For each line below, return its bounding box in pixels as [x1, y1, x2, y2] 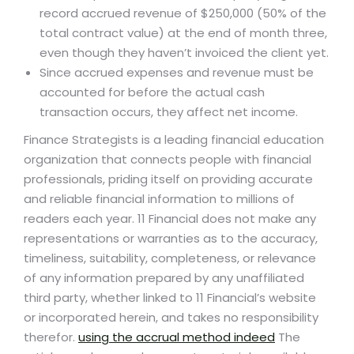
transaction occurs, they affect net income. [40, 104, 298, 121]
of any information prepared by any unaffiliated [24, 269, 304, 287]
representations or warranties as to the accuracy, [24, 230, 318, 247]
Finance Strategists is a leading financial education [24, 131, 324, 149]
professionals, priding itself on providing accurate [24, 171, 313, 188]
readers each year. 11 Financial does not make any [24, 210, 316, 228]
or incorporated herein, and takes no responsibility [24, 309, 318, 326]
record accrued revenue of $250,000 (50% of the [40, 5, 326, 22]
